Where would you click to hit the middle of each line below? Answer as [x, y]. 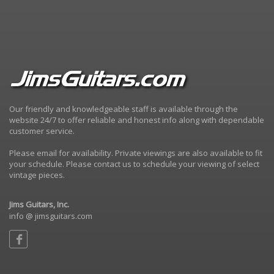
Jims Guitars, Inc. [39, 205]
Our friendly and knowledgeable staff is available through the [124, 109]
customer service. [42, 131]
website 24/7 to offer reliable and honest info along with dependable [137, 120]
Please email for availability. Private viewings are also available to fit [136, 153]
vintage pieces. [37, 175]
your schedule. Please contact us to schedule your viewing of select [134, 164]
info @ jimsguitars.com [51, 216]
